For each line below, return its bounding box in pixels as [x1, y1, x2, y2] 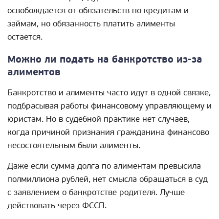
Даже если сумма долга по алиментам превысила [7, 161, 201, 172]
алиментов [7, 66, 61, 79]
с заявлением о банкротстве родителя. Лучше [7, 187, 185, 198]
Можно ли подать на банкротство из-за [7, 53, 202, 66]
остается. [7, 32, 43, 43]
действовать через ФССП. [7, 200, 107, 211]
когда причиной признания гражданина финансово [7, 127, 209, 138]
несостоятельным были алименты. [7, 140, 140, 151]
